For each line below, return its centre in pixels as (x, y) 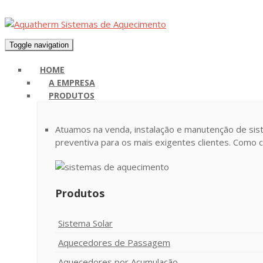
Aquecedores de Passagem (114, 242)
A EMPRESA (72, 82)
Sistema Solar (85, 223)
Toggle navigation (39, 45)
